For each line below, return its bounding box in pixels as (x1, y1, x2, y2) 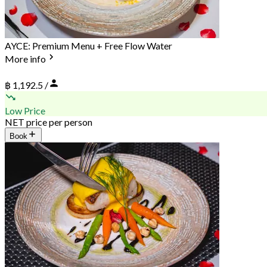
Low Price (5, 104, 45, 116)
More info (5, 53, 46, 65)
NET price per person (5, 116, 92, 128)
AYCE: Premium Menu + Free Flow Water (5, 39, 172, 51)
